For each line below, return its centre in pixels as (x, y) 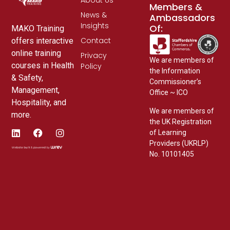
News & (93, 15)
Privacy (93, 55)
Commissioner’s (176, 82)
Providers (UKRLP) (179, 143)
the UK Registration (181, 121)
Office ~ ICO (169, 93)
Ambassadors (183, 17)
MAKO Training (38, 28)
